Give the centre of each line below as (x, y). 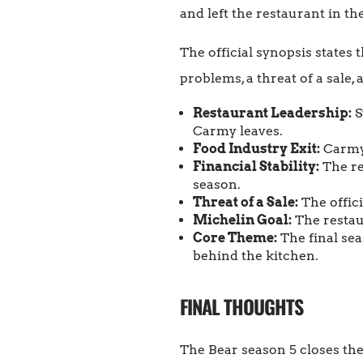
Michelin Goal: (242, 220)
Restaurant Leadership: (272, 113)
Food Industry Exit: (256, 149)
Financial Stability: (256, 167)
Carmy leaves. (238, 131)
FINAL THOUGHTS (241, 307)
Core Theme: (235, 238)
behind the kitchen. (256, 256)
